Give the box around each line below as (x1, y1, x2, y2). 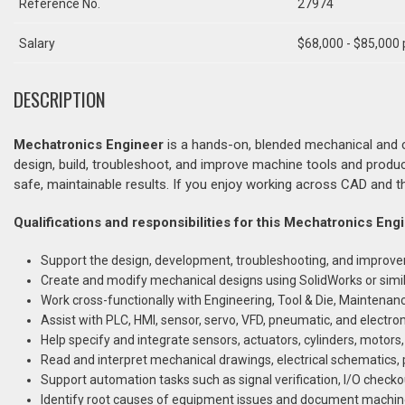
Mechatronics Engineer (14, 137, 164, 153)
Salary (19, 35, 55, 51)
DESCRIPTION (14, 85, 106, 113)
